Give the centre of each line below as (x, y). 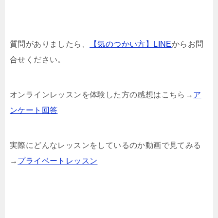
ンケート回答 (34, 110)
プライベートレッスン (58, 161)
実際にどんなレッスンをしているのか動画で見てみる (106, 145)
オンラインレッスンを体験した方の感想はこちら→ (102, 94)
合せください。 (38, 59)
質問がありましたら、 (50, 44)
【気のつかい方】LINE (131, 44)
